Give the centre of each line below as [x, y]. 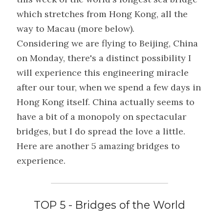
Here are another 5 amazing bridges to [98, 146]
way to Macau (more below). [76, 29]
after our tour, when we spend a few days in [109, 87]
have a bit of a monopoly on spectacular [101, 117]
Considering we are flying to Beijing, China [107, 43]
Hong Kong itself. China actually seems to [106, 102]
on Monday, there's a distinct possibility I [104, 58]
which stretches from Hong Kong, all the [102, 14]
